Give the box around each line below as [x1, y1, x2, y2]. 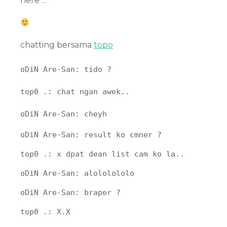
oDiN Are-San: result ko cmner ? [20, 130, 162, 139]
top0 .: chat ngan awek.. [20, 87, 130, 96]
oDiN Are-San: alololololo [20, 169, 134, 178]
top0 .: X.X [20, 207, 70, 216]
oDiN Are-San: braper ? [20, 188, 121, 197]
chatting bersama [20, 40, 94, 50]
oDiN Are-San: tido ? [20, 65, 111, 74]
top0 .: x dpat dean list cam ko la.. [20, 149, 184, 159]
